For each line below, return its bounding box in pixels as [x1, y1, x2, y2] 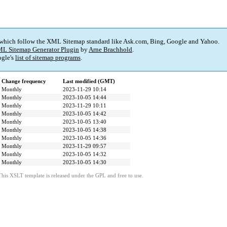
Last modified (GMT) [63, 78, 115, 85]
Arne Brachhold [89, 46, 132, 54]
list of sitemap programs [15, 54, 81, 62]
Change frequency [2, 78, 46, 85]
